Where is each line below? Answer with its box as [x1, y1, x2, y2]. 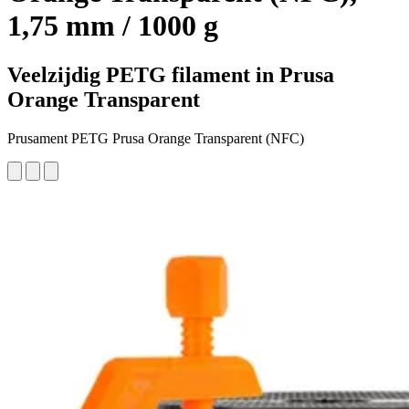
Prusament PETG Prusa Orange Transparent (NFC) [7, 130, 304, 146]
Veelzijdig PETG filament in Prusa [7, 62, 334, 87]
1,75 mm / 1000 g [7, 9, 218, 43]
